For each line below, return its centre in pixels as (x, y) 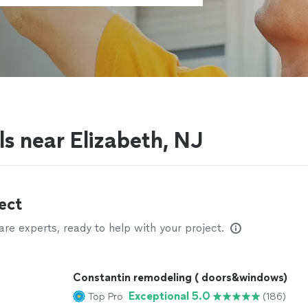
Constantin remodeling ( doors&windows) (180, 277)
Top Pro (106, 296)
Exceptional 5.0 (169, 296)
